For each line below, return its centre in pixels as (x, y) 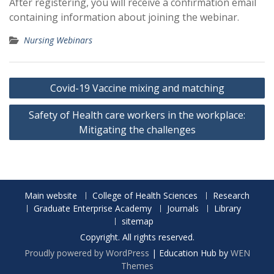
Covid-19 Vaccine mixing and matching (137, 88)
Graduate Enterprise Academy (93, 209)
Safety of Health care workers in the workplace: (137, 115)
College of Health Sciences (145, 196)
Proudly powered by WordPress (87, 253)
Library (228, 209)
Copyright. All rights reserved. (137, 237)
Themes (137, 266)
